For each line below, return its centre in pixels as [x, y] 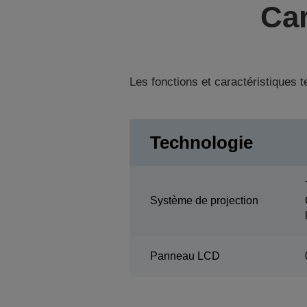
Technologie [201, 143]
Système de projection [204, 201]
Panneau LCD [185, 256]
